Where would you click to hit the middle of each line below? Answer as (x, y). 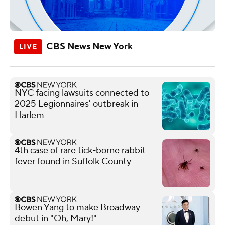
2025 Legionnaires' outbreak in (76, 104)
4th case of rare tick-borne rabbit (80, 150)
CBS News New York (89, 46)
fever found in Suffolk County (73, 161)
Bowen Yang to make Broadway (77, 207)
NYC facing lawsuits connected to (82, 93)
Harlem (29, 115)
